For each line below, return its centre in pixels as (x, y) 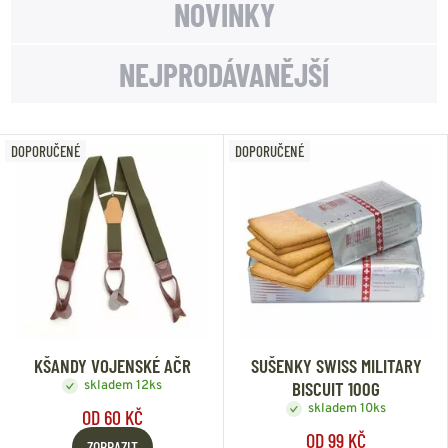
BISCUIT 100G (336, 388)
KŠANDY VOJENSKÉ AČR (112, 365)
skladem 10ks (347, 408)
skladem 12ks (123, 385)
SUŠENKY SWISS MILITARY (336, 365)
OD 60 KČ (112, 416)
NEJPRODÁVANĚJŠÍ (224, 73)
